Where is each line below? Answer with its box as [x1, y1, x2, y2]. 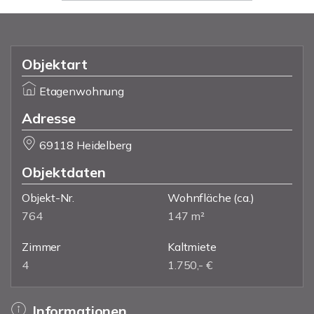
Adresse [22, 109, 76, 127]
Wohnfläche [168, 191, 231, 205]
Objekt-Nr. [22, 191, 74, 205]
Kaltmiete [168, 240, 217, 254]
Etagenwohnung [39, 84, 124, 98]
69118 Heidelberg [39, 138, 132, 152]
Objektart [22, 55, 88, 73]
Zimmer [22, 240, 61, 254]
